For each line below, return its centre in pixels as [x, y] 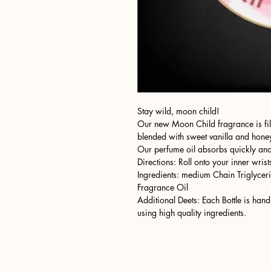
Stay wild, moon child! [178, 111]
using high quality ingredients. [192, 212]
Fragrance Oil [163, 187]
